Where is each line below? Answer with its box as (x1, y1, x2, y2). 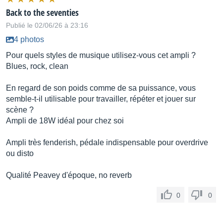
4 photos (14, 35, 44, 44)
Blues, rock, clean (6, 62, 68, 70)
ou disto (6, 149, 34, 158)
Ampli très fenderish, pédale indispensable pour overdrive (6, 138, 208, 147)
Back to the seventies (6, 6, 79, 18)
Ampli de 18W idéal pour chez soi (6, 116, 124, 125)
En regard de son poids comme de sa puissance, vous (6, 84, 196, 92)
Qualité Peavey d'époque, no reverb (6, 171, 132, 179)
